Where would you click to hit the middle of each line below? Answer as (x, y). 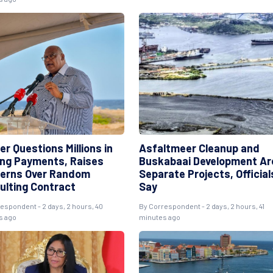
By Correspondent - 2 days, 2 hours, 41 (201, 206)
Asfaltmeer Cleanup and (199, 148)
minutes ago (159, 217)
